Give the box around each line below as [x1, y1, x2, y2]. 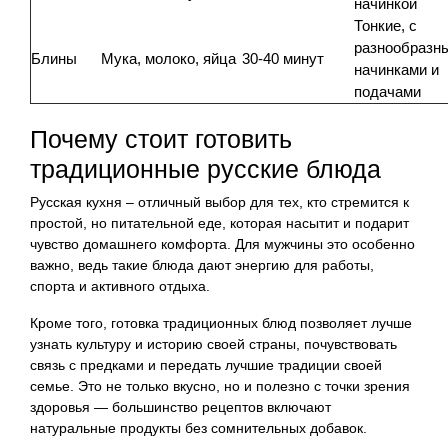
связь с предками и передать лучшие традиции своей [30, 356, 382, 373]
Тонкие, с [354, 16, 417, 34]
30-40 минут [242, 49, 324, 67]
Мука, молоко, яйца [101, 49, 236, 67]
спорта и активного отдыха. [30, 277, 210, 294]
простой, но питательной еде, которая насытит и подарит [30, 214, 409, 231]
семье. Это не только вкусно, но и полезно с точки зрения [30, 377, 410, 394]
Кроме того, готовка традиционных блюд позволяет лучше [30, 314, 412, 331]
